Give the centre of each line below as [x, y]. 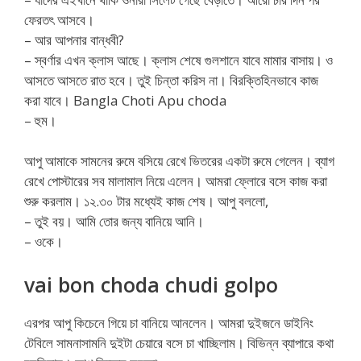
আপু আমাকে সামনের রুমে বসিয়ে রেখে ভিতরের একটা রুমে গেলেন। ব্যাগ [179, 161]
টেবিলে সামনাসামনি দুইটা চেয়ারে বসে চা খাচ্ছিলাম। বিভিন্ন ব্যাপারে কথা [179, 342]
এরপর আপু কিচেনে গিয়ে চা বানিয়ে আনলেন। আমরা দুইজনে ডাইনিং [169, 322]
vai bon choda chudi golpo [151, 284]
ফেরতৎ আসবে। [59, 19]
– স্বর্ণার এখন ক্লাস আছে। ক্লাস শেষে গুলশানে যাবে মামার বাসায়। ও [178, 60]
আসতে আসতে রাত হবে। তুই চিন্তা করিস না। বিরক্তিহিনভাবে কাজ [171, 80]
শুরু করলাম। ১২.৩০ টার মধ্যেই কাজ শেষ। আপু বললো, [146, 201]
